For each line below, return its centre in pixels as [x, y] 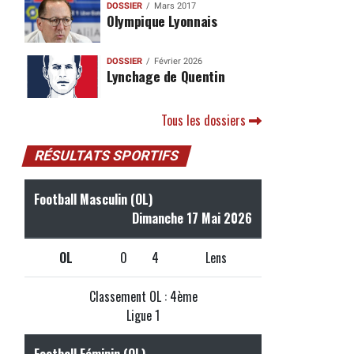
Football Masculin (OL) [93, 199]
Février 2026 [178, 61]
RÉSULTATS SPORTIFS [107, 155]
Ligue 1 [143, 315]
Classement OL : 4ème [143, 296]
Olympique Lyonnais [162, 20]
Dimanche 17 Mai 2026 [192, 218]
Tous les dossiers [205, 120]
